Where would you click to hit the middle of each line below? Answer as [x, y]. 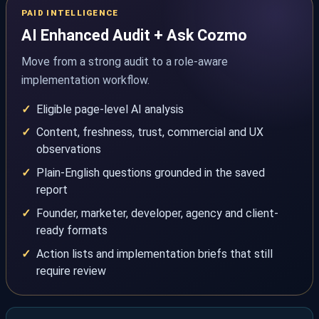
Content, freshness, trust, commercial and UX [150, 132]
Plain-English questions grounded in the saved [150, 173]
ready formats [72, 230]
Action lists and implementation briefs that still [154, 253]
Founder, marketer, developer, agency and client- [157, 213]
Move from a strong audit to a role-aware [124, 61]
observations [68, 150]
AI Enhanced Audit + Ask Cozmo [134, 36]
